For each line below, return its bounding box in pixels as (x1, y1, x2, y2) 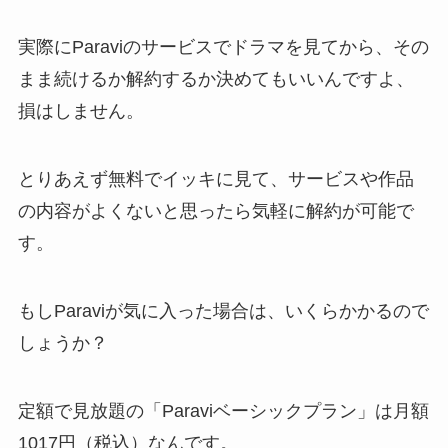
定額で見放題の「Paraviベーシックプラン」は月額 (17, 400, 429, 421)
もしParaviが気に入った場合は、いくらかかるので (17, 300, 429, 321)
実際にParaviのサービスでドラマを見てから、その (17, 37, 429, 58)
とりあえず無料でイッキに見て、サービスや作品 (17, 169, 414, 190)
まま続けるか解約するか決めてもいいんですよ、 (17, 69, 414, 90)
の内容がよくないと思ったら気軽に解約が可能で (17, 201, 414, 222)
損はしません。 (17, 101, 144, 122)
